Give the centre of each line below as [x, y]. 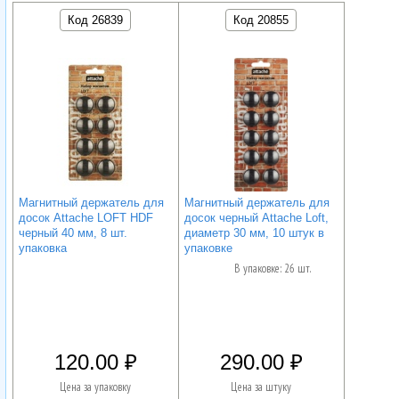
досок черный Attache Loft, [257, 217]
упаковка [43, 248]
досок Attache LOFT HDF [86, 217]
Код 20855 [261, 20]
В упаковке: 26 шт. [273, 269]
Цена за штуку [261, 387]
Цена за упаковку [96, 387]
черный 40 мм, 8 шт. [73, 232]
